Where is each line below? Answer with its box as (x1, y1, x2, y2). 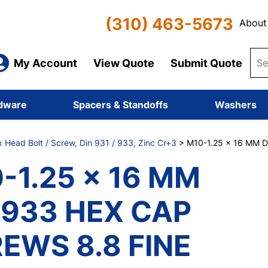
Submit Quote (170, 56, 242, 69)
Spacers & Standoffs (73, 99, 168, 111)
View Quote (93, 56, 154, 69)
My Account (13, 56, 77, 69)
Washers (214, 99, 257, 111)
